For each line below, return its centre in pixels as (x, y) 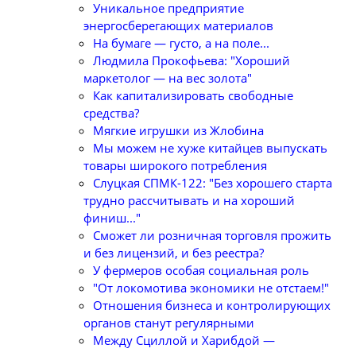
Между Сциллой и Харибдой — (184, 340)
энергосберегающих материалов (178, 25)
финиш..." (112, 218)
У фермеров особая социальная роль (201, 270)
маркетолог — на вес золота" (168, 78)
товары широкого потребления (175, 165)
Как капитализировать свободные (193, 95)
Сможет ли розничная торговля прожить (212, 235)
